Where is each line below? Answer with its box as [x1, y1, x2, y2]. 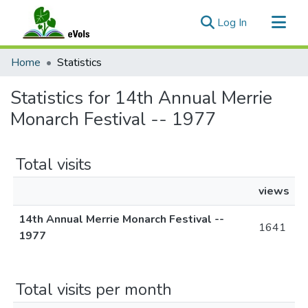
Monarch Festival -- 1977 [10, 107, 216, 131]
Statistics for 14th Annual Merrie [10, 86, 272, 110]
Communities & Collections [11, 49, 137, 64]
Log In [217, 15, 247, 30]
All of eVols [11, 71, 67, 86]
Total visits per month [16, 278, 172, 300]
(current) [246, 14, 287, 30]
